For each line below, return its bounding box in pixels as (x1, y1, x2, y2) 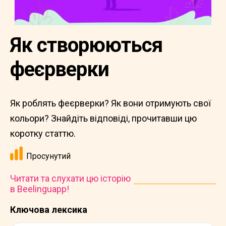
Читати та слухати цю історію (10, 173, 131, 184)
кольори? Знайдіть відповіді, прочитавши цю (10, 113, 197, 124)
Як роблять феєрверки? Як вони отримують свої (10, 98, 211, 108)
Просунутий (26, 151, 71, 161)
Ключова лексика (10, 204, 87, 215)
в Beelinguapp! (10, 184, 69, 194)
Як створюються (10, 33, 162, 57)
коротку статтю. (10, 128, 76, 139)
